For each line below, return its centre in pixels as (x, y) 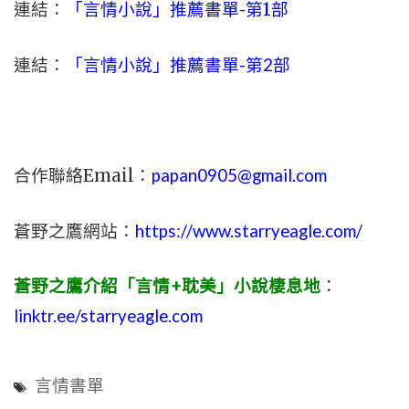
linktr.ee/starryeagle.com (108, 315)
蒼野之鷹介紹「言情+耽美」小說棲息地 (167, 286)
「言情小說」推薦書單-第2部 (178, 64)
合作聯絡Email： (83, 175)
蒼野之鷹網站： (74, 231)
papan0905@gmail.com (239, 175)
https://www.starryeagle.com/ (249, 231)
